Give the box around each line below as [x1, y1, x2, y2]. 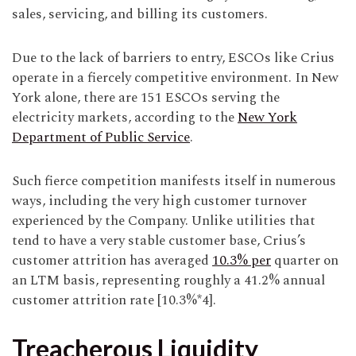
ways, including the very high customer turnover [12, 191, 307, 212]
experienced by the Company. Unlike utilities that [12, 211, 315, 232]
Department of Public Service [12, 127, 190, 149]
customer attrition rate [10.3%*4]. [12, 290, 216, 311]
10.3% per [212, 250, 271, 272]
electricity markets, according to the [12, 107, 238, 129]
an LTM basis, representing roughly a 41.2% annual [12, 270, 325, 292]
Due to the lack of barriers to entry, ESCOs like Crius [12, 48, 335, 69]
